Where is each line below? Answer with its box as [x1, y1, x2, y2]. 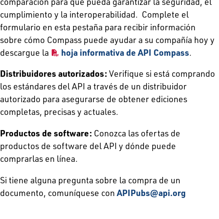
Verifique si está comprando [109, 68, 215, 79]
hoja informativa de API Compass [61, 46, 189, 58]
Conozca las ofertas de [94, 127, 180, 138]
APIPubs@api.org [117, 187, 186, 198]
